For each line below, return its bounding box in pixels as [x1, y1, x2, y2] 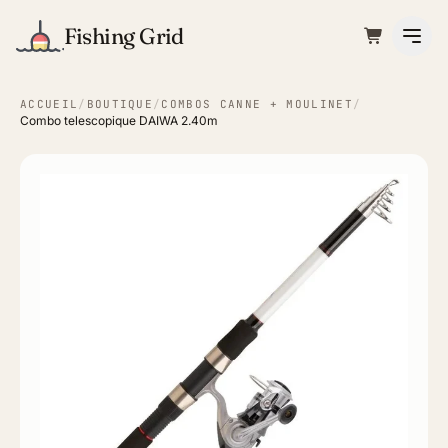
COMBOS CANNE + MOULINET [161, 97, 353, 111]
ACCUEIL [20, 97, 79, 111]
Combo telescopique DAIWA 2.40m [20, 113, 218, 128]
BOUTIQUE [86, 97, 154, 111]
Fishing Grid [63, 21, 184, 50]
